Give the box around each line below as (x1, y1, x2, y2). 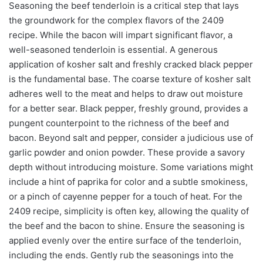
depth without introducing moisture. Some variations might (9, 161, 253, 173)
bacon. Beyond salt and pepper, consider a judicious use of (9, 131, 253, 143)
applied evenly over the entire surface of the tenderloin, (9, 234, 241, 246)
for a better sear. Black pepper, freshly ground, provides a (9, 102, 248, 114)
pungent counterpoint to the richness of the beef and (9, 117, 229, 129)
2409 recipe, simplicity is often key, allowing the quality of (9, 205, 249, 217)
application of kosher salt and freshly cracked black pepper (9, 58, 253, 70)
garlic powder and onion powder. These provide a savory (9, 146, 245, 158)
